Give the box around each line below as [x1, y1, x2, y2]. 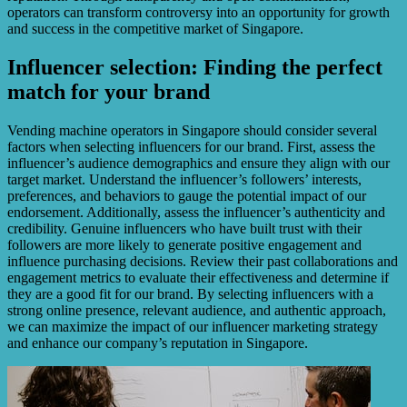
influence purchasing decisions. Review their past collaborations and [7, 253, 398, 270]
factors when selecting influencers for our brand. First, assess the [7, 139, 375, 155]
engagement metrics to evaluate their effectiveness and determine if [7, 270, 389, 286]
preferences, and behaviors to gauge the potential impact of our [7, 188, 366, 204]
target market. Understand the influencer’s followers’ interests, [7, 172, 362, 188]
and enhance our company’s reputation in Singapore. [7, 335, 308, 352]
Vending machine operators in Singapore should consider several [7, 123, 377, 139]
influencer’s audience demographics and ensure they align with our [7, 155, 390, 172]
